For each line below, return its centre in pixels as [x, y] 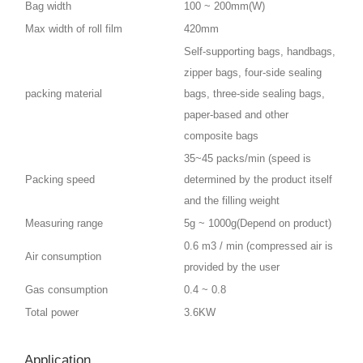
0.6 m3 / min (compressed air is [258, 246]
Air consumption [63, 256]
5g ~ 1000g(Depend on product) [258, 223]
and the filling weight [232, 200]
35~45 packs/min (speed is [248, 158]
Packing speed [60, 179]
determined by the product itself [258, 179]
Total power [52, 312]
